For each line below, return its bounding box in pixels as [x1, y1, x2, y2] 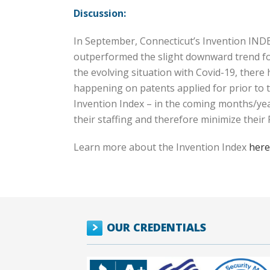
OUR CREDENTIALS [107, 220, 206, 234]
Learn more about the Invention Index [74, 140, 249, 154]
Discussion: [74, 7, 126, 20]
